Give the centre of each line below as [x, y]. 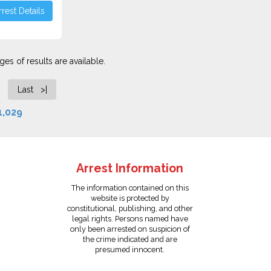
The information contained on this [130, 188]
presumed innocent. [130, 250]
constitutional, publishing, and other [130, 208]
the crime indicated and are [130, 239]
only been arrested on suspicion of [130, 229]
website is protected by [130, 198]
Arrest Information [130, 168]
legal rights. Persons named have [130, 219]
